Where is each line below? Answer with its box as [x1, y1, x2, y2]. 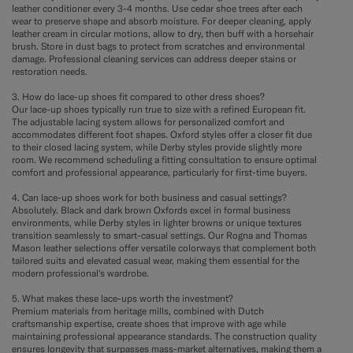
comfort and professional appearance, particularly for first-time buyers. [12, 166, 307, 179]
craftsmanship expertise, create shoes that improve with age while [12, 318, 286, 330]
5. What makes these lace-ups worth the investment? [12, 292, 233, 305]
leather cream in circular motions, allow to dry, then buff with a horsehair [12, 28, 314, 40]
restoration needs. [12, 65, 87, 78]
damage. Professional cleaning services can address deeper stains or [12, 53, 296, 65]
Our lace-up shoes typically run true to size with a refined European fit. [12, 103, 306, 116]
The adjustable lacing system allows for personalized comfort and [12, 116, 284, 128]
